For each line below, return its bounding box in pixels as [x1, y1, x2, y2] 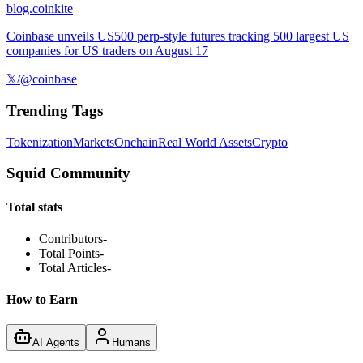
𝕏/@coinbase [6, 72, 77, 87]
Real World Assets [158, 135, 252, 149]
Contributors [39, 231, 103, 246]
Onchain [114, 135, 158, 149]
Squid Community [6, 164, 130, 182]
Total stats [6, 199, 62, 214]
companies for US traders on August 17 [6, 44, 208, 58]
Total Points [39, 246, 100, 260]
